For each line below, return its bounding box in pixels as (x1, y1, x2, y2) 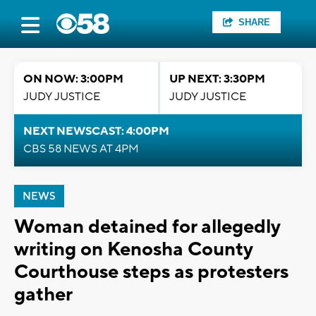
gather (14, 282, 73, 307)
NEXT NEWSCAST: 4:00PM (23, 124, 169, 138)
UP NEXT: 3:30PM (169, 72, 265, 86)
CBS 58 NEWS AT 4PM (23, 142, 139, 156)
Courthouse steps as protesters (14, 260, 288, 284)
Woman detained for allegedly (14, 214, 280, 239)
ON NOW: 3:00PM (23, 72, 123, 86)
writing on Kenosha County (14, 237, 253, 262)
